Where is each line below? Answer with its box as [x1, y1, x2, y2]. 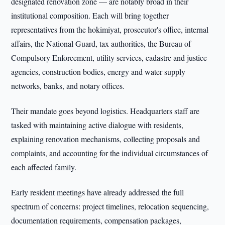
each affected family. [11, 162, 77, 172]
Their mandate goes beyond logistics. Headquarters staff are [11, 105, 200, 116]
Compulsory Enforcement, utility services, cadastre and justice [11, 52, 207, 63]
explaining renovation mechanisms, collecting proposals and [11, 134, 200, 144]
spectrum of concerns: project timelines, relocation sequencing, [11, 201, 209, 211]
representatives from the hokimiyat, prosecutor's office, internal [11, 24, 209, 35]
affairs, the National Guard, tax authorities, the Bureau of [11, 38, 191, 49]
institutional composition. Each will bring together [11, 10, 169, 21]
